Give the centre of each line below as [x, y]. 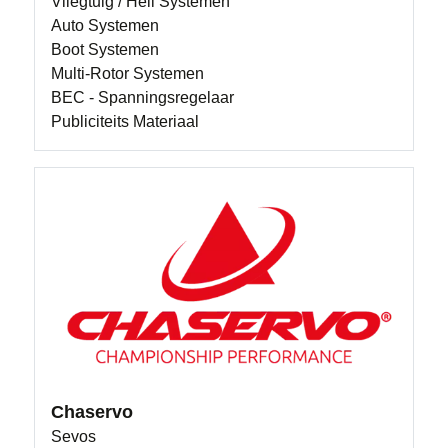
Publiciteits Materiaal [125, 122]
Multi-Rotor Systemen [128, 74]
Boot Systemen [105, 50]
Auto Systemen [105, 26]
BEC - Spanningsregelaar [143, 98]
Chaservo [92, 411]
